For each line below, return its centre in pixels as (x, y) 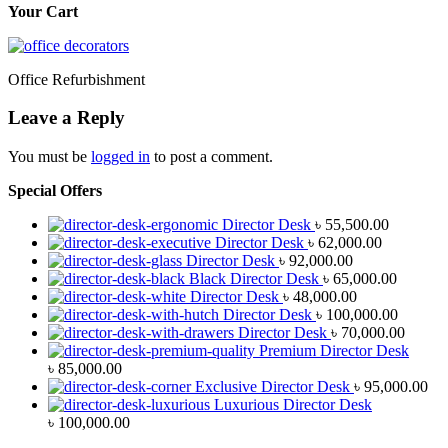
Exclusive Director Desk (272, 386)
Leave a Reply (66, 118)
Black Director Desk (254, 278)
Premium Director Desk (334, 350)
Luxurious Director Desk (293, 404)
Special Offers (55, 190)
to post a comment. (211, 156)
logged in (120, 156)
